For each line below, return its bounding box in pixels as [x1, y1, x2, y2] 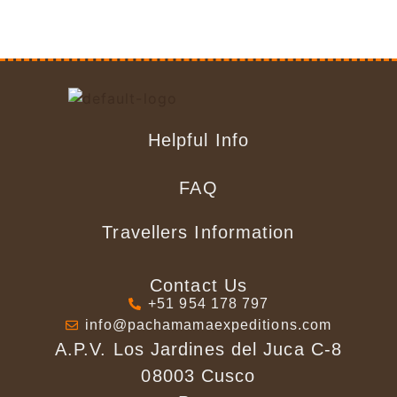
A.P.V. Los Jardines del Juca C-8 [54, 339, 343, 360]
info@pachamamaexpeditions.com [85, 317, 332, 333]
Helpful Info [147, 129, 250, 150]
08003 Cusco [141, 366, 256, 386]
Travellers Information [102, 222, 295, 243]
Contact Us [150, 276, 247, 296]
